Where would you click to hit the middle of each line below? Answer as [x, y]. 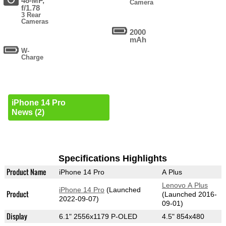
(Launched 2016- [189, 194]
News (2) [28, 112]
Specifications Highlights [113, 159]
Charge [33, 58]
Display [17, 216]
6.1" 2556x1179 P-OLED [98, 217]
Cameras [35, 22]
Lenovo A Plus [185, 185]
